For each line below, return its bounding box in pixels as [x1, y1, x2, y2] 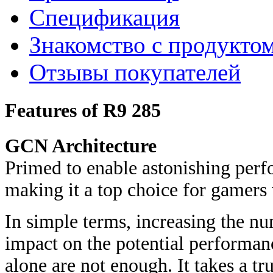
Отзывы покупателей [29, 58, 241, 85]
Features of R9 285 [5, 99, 161, 121]
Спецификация [29, 4, 180, 30]
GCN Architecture [5, 135, 157, 157]
